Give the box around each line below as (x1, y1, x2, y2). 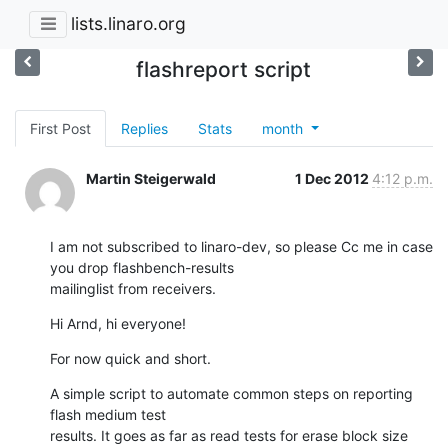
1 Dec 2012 (295, 169, 372, 187)
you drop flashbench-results (50, 258, 234, 276)
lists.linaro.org (71, 13, 186, 35)
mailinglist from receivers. (50, 279, 216, 297)
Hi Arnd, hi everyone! (50, 314, 186, 332)
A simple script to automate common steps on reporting (50, 384, 413, 402)
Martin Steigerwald (86, 169, 216, 187)
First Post (30, 119, 91, 137)
